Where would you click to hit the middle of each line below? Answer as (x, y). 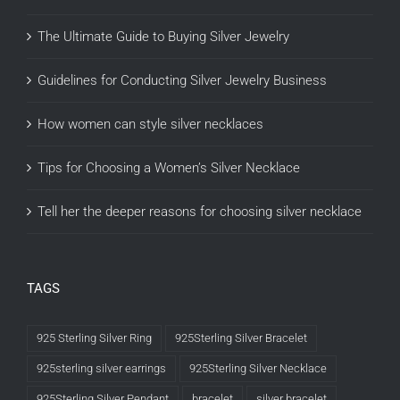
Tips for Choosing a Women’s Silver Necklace (169, 168)
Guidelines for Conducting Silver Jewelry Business (182, 81)
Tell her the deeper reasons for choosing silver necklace (200, 212)
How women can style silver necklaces (150, 125)
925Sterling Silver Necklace (258, 369)
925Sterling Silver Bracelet (241, 338)
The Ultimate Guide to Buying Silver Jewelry (163, 37)
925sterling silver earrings (101, 369)
